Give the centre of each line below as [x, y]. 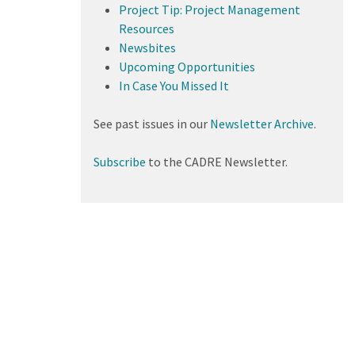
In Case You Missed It [174, 85]
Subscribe [119, 161]
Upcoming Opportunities [187, 66]
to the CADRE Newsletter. [216, 161]
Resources [146, 28]
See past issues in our [151, 123]
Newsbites [147, 47]
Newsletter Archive [261, 123]
